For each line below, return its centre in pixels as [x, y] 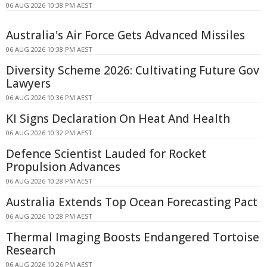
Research [31, 250]
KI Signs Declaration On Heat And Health [118, 118]
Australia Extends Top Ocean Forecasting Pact [132, 202]
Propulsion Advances [63, 167]
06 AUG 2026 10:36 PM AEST [49, 97]
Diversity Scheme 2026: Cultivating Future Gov [133, 70]
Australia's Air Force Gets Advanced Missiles [125, 35]
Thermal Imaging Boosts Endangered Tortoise [133, 237]
